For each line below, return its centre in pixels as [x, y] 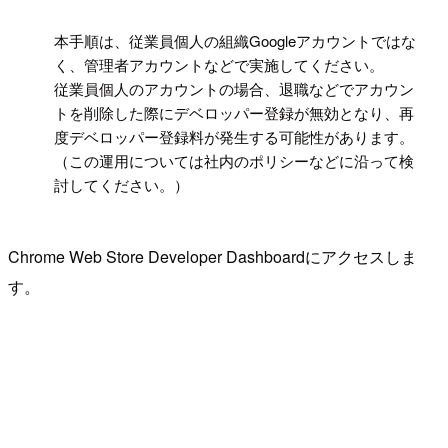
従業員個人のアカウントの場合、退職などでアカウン [234, 88]
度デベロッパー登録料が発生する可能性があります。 [234, 136]
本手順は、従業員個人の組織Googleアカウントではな [235, 40]
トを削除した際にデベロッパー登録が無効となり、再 [234, 112]
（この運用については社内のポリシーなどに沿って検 [234, 160]
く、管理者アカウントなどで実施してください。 [219, 64]
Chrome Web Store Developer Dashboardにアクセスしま [212, 256]
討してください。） [122, 184]
